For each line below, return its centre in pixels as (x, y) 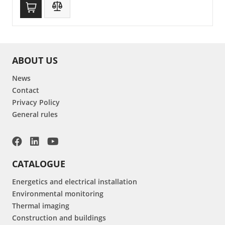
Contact (26, 90)
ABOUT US (35, 61)
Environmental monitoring (58, 194)
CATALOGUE (39, 164)
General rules (35, 115)
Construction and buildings (59, 218)
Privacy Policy (36, 102)
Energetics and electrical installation (75, 182)
